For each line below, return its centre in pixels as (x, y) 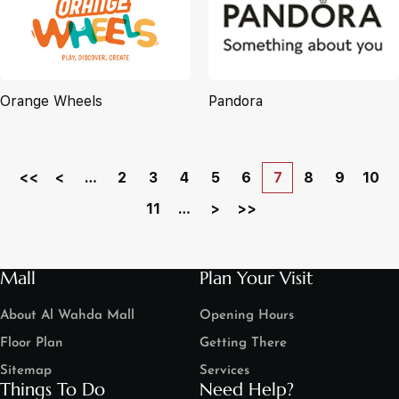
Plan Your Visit (256, 278)
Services (224, 371)
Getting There (243, 343)
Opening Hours (247, 316)
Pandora (236, 101)
